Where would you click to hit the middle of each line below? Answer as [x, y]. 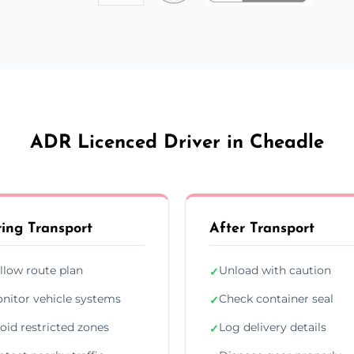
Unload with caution [275, 270]
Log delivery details [273, 327]
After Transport [262, 228]
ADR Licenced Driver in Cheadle [177, 143]
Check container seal [276, 298]
